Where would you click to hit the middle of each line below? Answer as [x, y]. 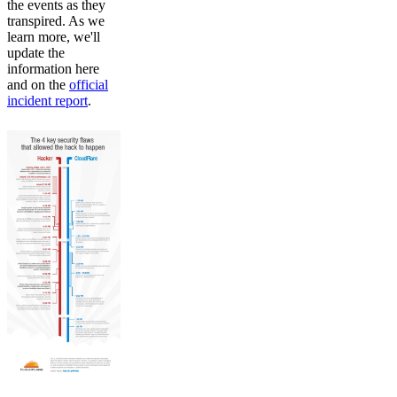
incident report [47, 100]
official [89, 84]
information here [53, 68]
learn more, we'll [54, 36]
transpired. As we [56, 20]
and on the [38, 84]
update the [36, 52]
